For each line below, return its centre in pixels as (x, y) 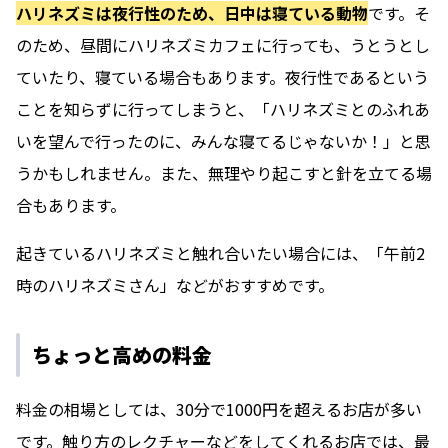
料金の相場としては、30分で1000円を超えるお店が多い (219, 408)
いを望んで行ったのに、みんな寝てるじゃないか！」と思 (223, 140)
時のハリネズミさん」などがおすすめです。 (175, 284)
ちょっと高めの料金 (122, 354)
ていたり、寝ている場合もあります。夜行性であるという (222, 76)
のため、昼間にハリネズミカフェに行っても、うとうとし (223, 44)
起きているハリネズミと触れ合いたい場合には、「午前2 (220, 252)
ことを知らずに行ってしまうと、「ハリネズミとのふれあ (223, 108)
